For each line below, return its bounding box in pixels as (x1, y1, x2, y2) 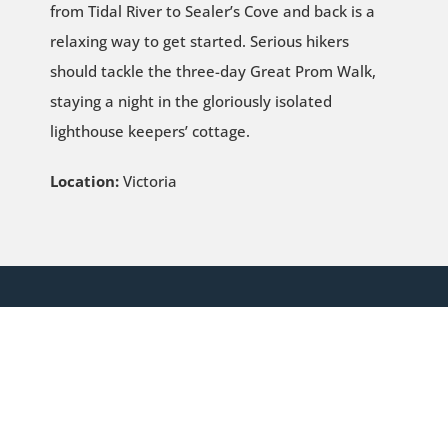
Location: (49, 170, 119, 191)
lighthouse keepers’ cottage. (49, 120, 250, 141)
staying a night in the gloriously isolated (49, 90, 332, 111)
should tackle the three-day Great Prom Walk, (49, 60, 376, 81)
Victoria (118, 170, 177, 191)
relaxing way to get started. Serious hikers (49, 30, 349, 51)
